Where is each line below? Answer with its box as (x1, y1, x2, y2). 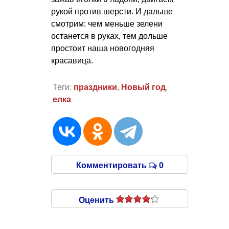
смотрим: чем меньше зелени (51, 19, 163, 28)
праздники (73, 83, 117, 92)
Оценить (79, 196, 116, 205)
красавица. (51, 56, 93, 65)
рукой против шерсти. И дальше (51, 7, 173, 16)
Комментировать (76, 161, 149, 170)
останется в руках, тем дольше (51, 31, 168, 40)
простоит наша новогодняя (51, 43, 154, 53)
